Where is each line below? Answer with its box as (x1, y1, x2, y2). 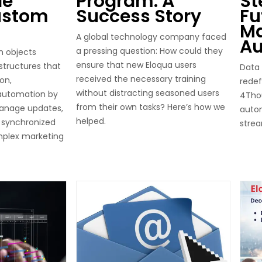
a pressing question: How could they (76, 44, 223, 57)
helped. (76, 115, 106, 127)
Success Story (76, 4, 201, 29)
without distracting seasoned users (76, 87, 219, 99)
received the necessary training (76, 73, 206, 85)
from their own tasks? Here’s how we (76, 101, 225, 113)
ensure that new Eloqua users (76, 58, 196, 71)
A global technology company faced (76, 30, 226, 43)
